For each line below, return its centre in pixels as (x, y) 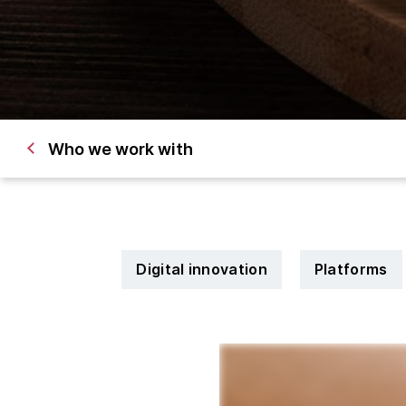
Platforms (351, 269)
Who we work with (121, 149)
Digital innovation (202, 269)
